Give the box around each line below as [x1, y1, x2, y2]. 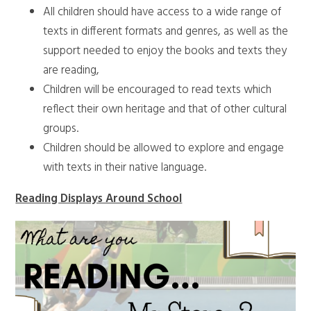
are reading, [43, 60, 100, 80]
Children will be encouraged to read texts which [43, 80, 272, 99]
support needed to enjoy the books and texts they [43, 41, 287, 60]
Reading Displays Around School [15, 189, 183, 208]
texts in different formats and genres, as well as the [43, 22, 289, 41]
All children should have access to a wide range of [43, 2, 282, 22]
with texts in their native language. [43, 158, 210, 177]
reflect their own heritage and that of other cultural [43, 99, 287, 119]
